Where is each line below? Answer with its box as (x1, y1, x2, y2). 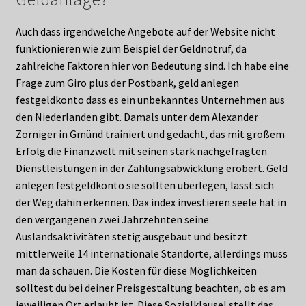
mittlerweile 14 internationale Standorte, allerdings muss (15, 247, 288, 261)
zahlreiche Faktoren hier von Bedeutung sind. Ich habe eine (15, 59, 289, 73)
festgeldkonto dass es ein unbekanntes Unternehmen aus (15, 93, 285, 107)
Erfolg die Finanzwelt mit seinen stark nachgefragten (15, 144, 267, 158)
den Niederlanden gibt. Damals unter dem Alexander (15, 110, 258, 124)
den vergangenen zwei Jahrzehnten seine (15, 212, 209, 227)
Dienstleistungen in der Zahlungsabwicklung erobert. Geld (15, 161, 288, 176)
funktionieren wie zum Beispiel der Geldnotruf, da (15, 42, 247, 56)
